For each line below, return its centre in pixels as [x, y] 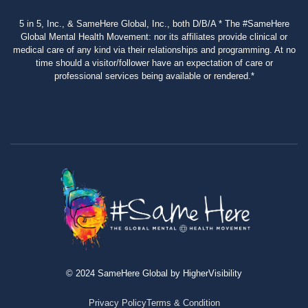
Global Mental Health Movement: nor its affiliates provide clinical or [154, 36]
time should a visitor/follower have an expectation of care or [154, 63]
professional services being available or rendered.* [154, 76]
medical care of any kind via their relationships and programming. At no [154, 49]
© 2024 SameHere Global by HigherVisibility [154, 273]
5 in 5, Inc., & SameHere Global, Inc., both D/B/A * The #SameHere [154, 23]
